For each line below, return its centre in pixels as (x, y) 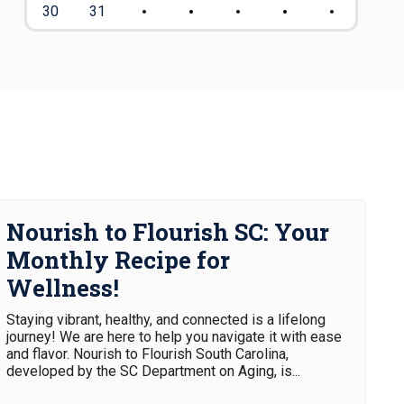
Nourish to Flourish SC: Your (168, 232)
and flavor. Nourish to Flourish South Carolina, (147, 354)
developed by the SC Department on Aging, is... (153, 371)
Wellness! (63, 288)
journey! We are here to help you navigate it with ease (174, 337)
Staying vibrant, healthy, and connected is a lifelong (166, 320)
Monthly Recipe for (118, 260)
